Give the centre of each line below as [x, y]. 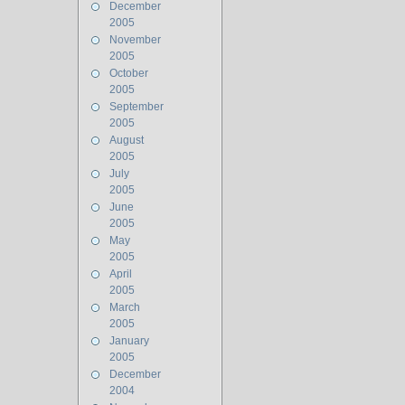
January [129, 341]
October [129, 73]
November [135, 40]
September [137, 107]
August [127, 140]
